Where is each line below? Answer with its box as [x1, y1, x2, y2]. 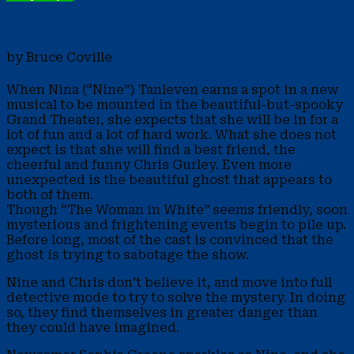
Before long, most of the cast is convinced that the [6, 232, 333, 247]
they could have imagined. [6, 319, 179, 335]
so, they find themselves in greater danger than [6, 304, 318, 320]
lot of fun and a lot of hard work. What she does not [6, 126, 337, 142]
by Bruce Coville [6, 50, 112, 66]
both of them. [6, 186, 93, 202]
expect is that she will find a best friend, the [6, 141, 296, 157]
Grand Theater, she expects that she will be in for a [6, 111, 338, 127]
